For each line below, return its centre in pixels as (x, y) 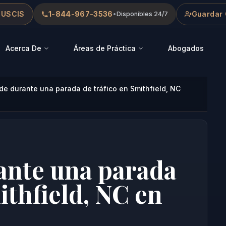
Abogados (186, 48)
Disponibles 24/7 (142, 14)
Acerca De (23, 48)
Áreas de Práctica (105, 48)
